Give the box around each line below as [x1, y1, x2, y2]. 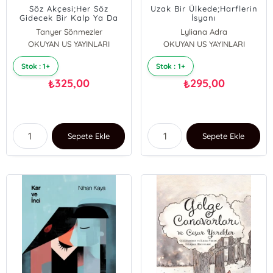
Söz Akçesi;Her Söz [29, 4, 109, 13]
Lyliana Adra [180, 27, 228, 37]
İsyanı [191, 13, 217, 23]
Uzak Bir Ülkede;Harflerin [150, 4, 258, 13]
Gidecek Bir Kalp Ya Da [19, 13, 119, 23]
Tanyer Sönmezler [35, 27, 102, 37]
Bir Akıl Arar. [42, 22, 96, 32]
